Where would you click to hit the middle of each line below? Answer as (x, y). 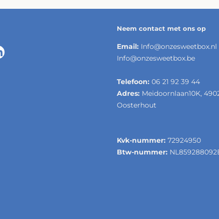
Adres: (128, 93)
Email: (128, 46)
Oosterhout (137, 105)
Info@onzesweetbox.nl (178, 46)
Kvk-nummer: (141, 140)
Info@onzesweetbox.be (156, 58)
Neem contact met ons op (161, 28)
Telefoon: (133, 81)
